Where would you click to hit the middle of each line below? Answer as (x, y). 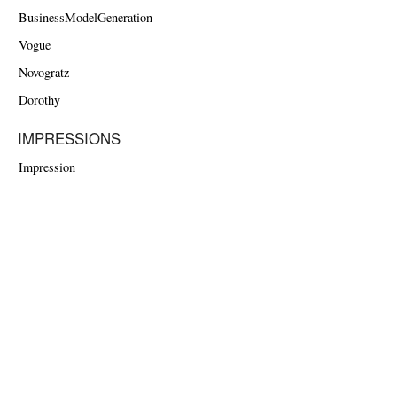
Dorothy (39, 100)
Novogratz (43, 73)
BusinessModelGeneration (85, 18)
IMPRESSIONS (69, 139)
